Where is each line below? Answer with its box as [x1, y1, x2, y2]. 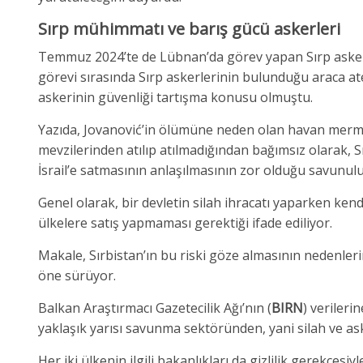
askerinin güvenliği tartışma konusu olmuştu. [38, 88, 313, 106]
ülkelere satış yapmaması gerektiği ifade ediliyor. [38, 213, 332, 232]
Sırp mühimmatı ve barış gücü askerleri [38, 17, 340, 40]
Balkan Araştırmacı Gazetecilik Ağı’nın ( [38, 298, 271, 317]
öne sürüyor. [38, 266, 116, 284]
